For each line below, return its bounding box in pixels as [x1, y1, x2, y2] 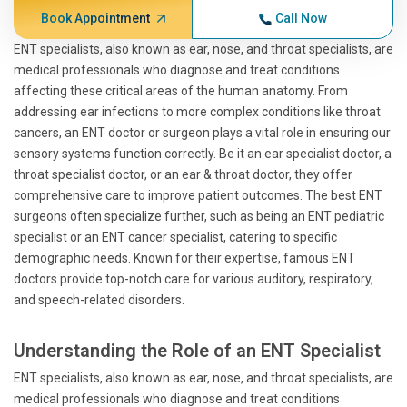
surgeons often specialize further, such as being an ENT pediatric [14, 209, 384, 223]
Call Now [274, 11, 327, 25]
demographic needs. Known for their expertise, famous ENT [14, 251, 355, 265]
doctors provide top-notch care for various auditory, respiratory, [14, 272, 373, 286]
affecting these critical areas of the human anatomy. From [14, 84, 348, 98]
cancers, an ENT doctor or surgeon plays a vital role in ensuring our [14, 125, 391, 140]
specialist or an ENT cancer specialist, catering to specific [14, 230, 337, 244]
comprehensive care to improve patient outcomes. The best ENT [14, 188, 382, 203]
